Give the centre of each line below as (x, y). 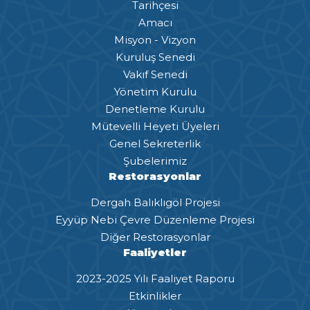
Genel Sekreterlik (155, 143)
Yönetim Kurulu (155, 91)
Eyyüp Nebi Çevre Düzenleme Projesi (155, 219)
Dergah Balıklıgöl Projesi (155, 202)
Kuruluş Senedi (155, 57)
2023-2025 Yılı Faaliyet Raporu (155, 278)
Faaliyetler (155, 252)
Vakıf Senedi (155, 74)
